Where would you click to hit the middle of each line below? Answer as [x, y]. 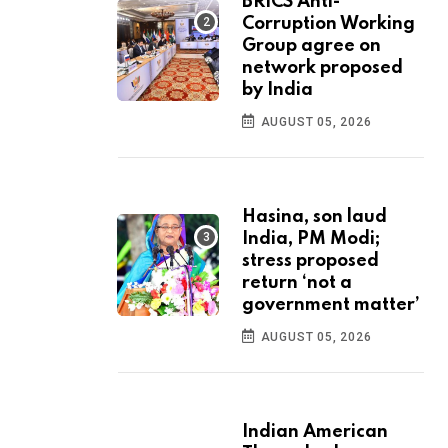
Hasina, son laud [314, 217]
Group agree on [311, 46]
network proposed [322, 68]
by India [277, 90]
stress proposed [310, 261]
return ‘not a [297, 283]
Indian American [315, 432]
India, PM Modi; [311, 239]
